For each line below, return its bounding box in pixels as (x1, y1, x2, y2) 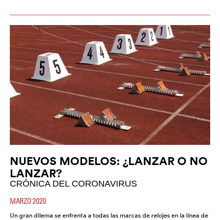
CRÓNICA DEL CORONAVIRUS (10, 179, 137, 189)
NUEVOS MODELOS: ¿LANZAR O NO (10, 154, 208, 168)
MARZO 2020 (10, 196, 46, 206)
